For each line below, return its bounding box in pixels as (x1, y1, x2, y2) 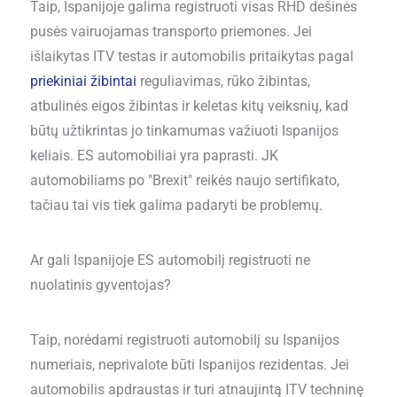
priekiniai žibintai (29, 73, 136, 90)
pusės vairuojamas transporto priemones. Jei (29, 23, 312, 40)
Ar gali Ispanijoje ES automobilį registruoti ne (29, 252, 310, 269)
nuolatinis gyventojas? (29, 276, 171, 293)
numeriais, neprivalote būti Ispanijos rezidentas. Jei (29, 356, 349, 373)
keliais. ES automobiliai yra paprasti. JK (29, 147, 278, 164)
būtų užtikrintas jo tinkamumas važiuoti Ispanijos (29, 122, 339, 139)
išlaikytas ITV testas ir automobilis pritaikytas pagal (29, 48, 354, 65)
